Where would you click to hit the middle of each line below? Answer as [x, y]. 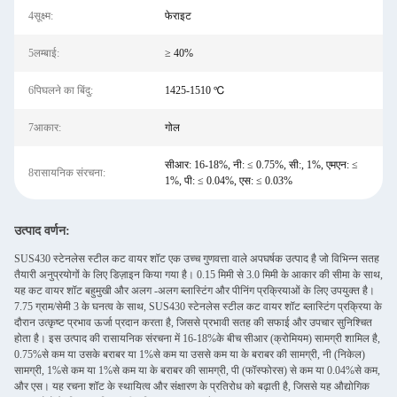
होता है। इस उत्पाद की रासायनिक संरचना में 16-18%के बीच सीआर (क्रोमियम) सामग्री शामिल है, [197, 339]
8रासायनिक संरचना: [67, 173]
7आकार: [45, 128]
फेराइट [178, 16]
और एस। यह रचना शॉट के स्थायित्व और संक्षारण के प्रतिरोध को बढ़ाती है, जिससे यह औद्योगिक [192, 387]
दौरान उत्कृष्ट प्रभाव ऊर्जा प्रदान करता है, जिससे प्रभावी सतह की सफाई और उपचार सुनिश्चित [193, 323]
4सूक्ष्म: [41, 16]
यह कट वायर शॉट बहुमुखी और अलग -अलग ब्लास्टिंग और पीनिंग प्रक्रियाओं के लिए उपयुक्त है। [195, 291]
